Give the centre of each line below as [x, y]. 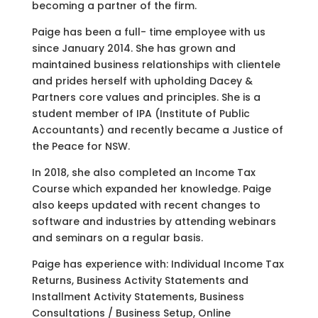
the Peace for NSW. [81, 147]
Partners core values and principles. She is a [146, 98]
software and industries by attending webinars [154, 222]
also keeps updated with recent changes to [146, 205]
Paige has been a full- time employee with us [148, 32]
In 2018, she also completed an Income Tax [143, 173]
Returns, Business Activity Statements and [140, 281]
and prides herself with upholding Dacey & [142, 81]
